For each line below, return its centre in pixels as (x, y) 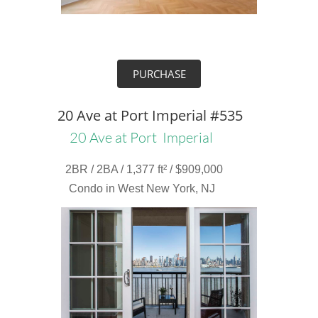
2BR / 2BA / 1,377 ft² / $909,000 (144, 169)
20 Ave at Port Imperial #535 (150, 115)
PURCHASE (159, 74)
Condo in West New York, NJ (142, 188)
